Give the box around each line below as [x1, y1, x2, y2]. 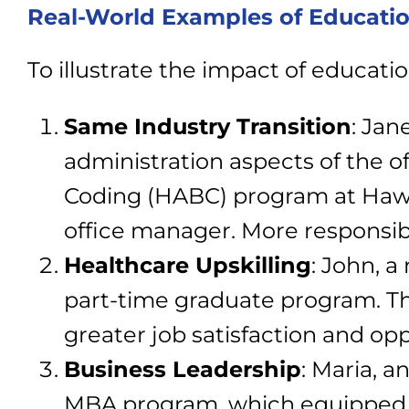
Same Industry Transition [64, 113, 351, 140]
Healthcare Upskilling [64, 252, 311, 278]
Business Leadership [64, 356, 301, 383]
